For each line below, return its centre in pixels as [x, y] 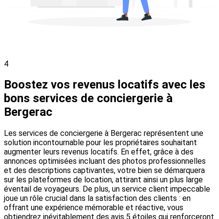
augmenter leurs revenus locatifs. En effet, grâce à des [99, 152]
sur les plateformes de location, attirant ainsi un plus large [103, 180]
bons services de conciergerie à [88, 99]
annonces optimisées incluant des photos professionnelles [105, 161]
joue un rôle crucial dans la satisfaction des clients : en [97, 198]
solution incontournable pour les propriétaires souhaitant [100, 143]
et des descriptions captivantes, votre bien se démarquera [104, 171]
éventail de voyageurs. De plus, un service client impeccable [107, 189]
